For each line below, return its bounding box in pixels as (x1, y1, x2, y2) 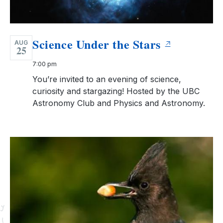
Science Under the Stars (32, 35, 161, 53)
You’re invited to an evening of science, (32, 74, 181, 84)
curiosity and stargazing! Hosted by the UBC (32, 86, 200, 96)
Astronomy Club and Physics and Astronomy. (32, 98, 205, 108)
